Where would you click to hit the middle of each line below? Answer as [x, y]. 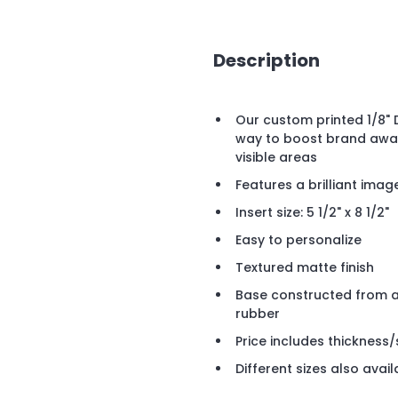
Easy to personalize [298, 240]
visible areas [276, 158]
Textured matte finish [305, 268]
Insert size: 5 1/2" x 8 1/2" [312, 213]
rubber [258, 314]
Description [267, 60]
